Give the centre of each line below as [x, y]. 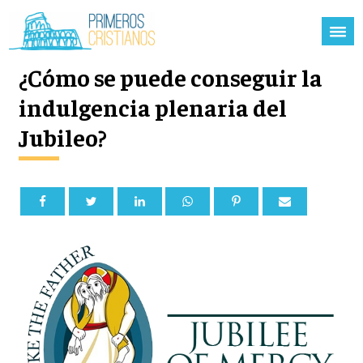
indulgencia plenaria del [152, 107]
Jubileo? [62, 137]
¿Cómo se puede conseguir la [170, 77]
